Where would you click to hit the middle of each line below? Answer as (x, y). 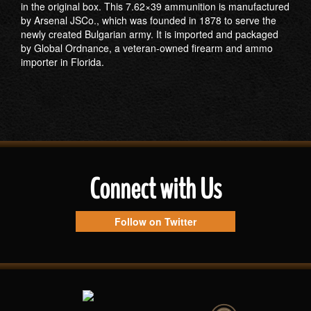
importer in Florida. (62, 62)
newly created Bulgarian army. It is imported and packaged (150, 34)
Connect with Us (155, 190)
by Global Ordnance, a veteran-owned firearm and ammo (147, 48)
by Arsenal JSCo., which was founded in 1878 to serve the (149, 20)
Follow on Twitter (155, 221)
